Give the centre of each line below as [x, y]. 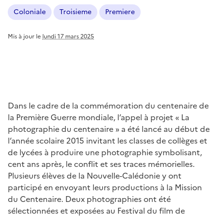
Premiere [120, 12]
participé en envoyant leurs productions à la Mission [105, 187]
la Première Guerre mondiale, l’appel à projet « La [99, 117]
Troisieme [75, 12]
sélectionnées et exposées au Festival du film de [96, 211]
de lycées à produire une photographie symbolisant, [105, 152]
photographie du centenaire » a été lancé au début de [109, 129]
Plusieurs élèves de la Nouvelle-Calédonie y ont [95, 176]
